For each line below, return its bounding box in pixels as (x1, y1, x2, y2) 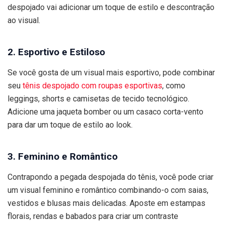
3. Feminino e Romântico (8, 151, 118, 163)
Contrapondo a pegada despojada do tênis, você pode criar (8, 172, 213, 182)
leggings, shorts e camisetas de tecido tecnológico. (8, 94, 189, 104)
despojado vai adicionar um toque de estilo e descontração (8, 3, 214, 13)
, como (162, 81, 185, 91)
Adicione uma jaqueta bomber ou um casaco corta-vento (8, 107, 203, 117)
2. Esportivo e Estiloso (8, 46, 105, 58)
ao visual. (8, 16, 40, 26)
